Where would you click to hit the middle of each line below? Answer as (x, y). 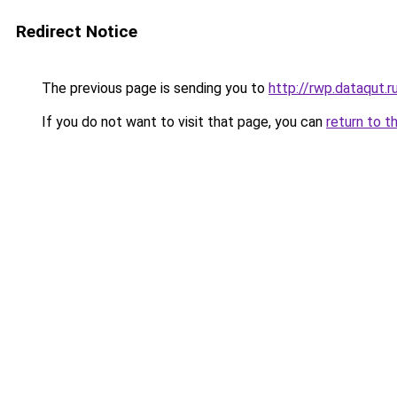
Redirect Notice (77, 31)
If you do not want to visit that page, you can (182, 122)
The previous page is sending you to (153, 88)
